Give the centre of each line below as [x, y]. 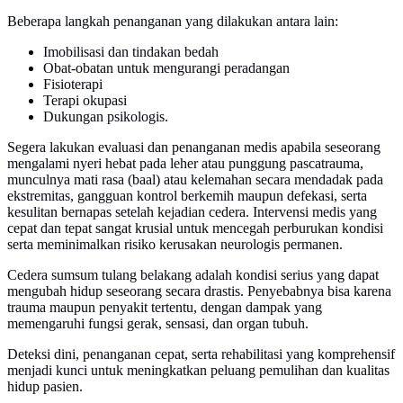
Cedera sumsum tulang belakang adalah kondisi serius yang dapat [193, 274]
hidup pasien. [45, 386]
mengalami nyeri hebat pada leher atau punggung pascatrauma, [185, 163]
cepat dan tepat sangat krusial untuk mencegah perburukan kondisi [195, 228]
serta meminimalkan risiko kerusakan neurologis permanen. [175, 244]
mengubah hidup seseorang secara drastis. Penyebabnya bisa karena [199, 291]
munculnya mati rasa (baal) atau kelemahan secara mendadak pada [195, 179]
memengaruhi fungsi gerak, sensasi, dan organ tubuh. [158, 323]
